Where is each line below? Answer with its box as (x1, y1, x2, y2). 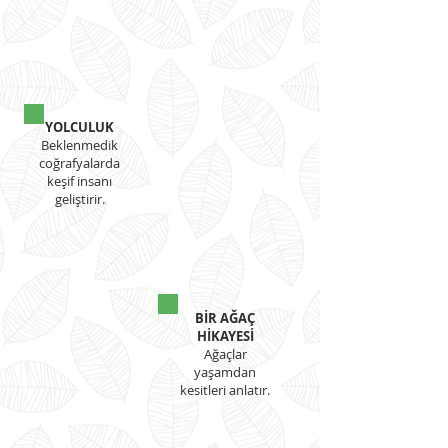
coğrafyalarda (39, 154, 120, 172)
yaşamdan (194, 363, 256, 381)
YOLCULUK (45, 118, 114, 136)
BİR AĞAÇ (195, 309, 255, 327)
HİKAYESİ (196, 327, 254, 345)
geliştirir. (54, 190, 105, 208)
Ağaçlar (203, 345, 247, 363)
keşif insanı (47, 172, 112, 190)
